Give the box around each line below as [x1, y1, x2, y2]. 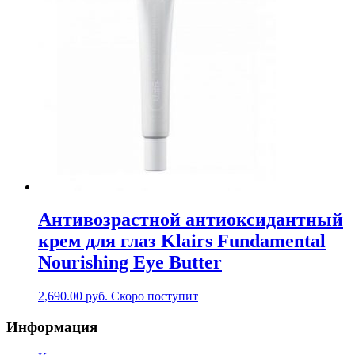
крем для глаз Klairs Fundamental [38, 231, 326, 252]
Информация [6, 319, 97, 336]
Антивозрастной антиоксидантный [38, 209, 343, 231]
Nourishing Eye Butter [38, 252, 222, 273]
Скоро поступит [111, 289, 198, 303]
